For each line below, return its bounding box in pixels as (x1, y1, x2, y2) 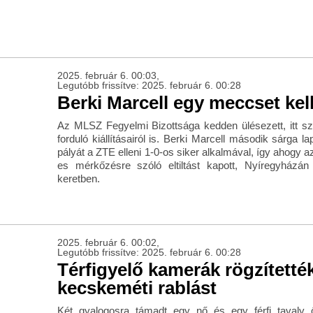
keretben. (57, 173, 100, 185)
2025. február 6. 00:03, (57, 70, 159, 82)
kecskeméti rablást (57, 277, 217, 299)
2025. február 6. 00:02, (57, 237, 159, 249)
